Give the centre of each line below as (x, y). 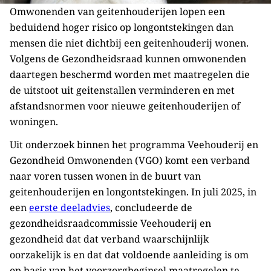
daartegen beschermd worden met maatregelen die (130, 74)
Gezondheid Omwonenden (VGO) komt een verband (130, 160)
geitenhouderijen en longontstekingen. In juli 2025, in (133, 192)
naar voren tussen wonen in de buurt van (105, 176)
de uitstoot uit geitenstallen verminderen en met (122, 90)
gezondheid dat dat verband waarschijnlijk (109, 239)
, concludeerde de (151, 207)
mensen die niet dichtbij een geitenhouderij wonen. (129, 43)
